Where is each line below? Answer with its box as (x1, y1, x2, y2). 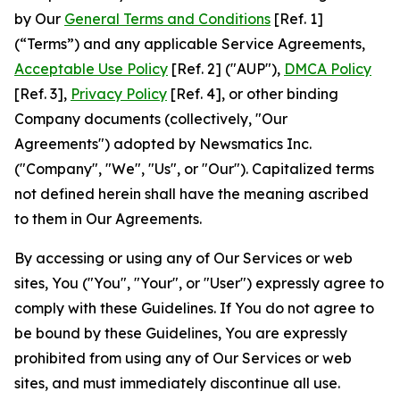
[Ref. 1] (271, 10, 323, 28)
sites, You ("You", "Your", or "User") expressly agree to (14, 274, 384, 292)
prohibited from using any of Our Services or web (14, 349, 352, 367)
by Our (14, 10, 64, 28)
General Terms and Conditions (64, 10, 271, 28)
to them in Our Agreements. (14, 210, 202, 228)
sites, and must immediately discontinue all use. (14, 374, 340, 392)
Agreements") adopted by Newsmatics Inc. (14, 135, 312, 153)
